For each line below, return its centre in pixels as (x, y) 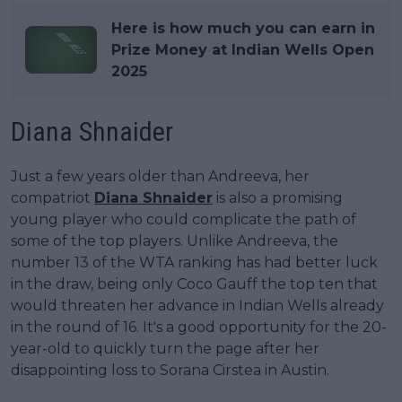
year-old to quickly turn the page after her (165, 348)
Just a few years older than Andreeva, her (160, 176)
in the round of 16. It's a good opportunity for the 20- (199, 327)
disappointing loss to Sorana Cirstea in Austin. (170, 370)
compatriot (52, 197)
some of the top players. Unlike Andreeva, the (175, 240)
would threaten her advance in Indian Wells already (197, 305)
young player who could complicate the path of (184, 219)
